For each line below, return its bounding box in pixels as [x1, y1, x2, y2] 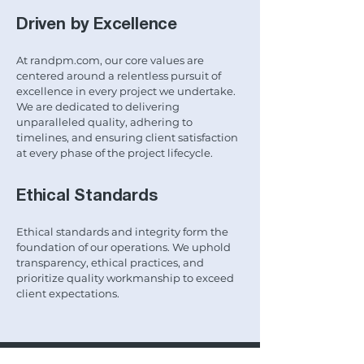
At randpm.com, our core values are [16, 54, 204, 67]
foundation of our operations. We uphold [16, 240, 231, 253]
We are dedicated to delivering [16, 100, 180, 113]
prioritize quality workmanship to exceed [16, 271, 234, 284]
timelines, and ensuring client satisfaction [16, 131, 238, 144]
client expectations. [16, 287, 119, 300]
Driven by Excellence [16, 18, 177, 32]
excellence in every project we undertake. [16, 84, 236, 97]
